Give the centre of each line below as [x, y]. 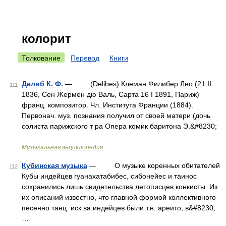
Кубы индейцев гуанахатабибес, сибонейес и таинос [109, 176]
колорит [46, 39]
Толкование [41, 58]
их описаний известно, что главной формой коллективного [119, 197]
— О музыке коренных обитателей [154, 165]
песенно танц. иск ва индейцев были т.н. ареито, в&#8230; [119, 208]
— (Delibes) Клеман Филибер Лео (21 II [137, 84]
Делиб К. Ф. [42, 84]
